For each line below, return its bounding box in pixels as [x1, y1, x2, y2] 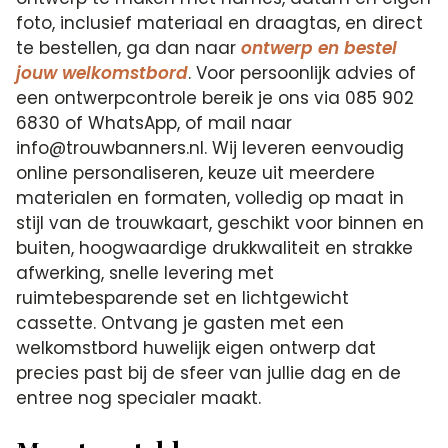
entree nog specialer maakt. [16, 386, 262, 411]
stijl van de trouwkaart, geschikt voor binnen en [16, 211, 425, 236]
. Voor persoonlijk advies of [188, 61, 417, 86]
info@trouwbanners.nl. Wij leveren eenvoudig [16, 136, 405, 161]
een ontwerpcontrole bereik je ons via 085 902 [16, 86, 415, 111]
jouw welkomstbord [16, 61, 189, 86]
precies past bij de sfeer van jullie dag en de [16, 361, 402, 386]
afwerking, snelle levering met [16, 261, 275, 286]
